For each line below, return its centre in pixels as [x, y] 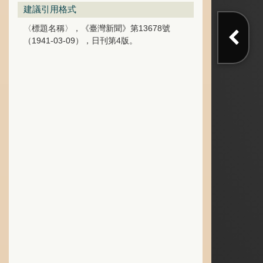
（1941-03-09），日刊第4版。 [80, 41]
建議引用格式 [50, 9]
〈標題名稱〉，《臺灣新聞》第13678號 [97, 28]
